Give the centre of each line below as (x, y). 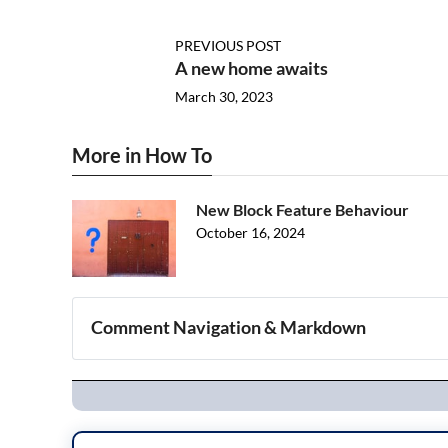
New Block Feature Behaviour (302, 210)
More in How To (142, 155)
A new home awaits (251, 68)
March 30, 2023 (223, 97)
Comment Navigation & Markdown (229, 327)
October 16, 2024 (250, 233)
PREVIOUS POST (227, 46)
